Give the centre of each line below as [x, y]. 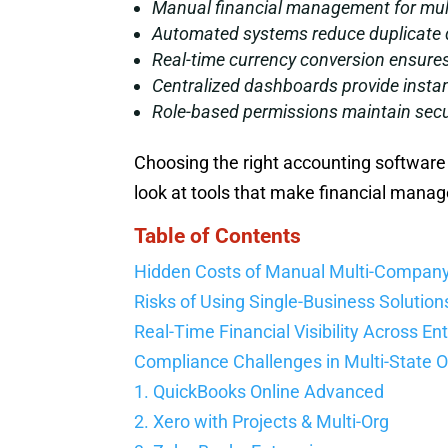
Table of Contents [218, 235]
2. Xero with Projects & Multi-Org [262, 421]
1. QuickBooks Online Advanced [259, 391]
